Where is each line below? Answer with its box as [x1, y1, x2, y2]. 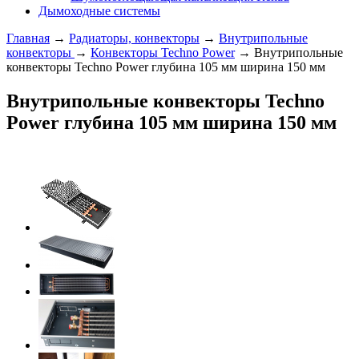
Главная [6, 31, 50, 45]
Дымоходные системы [38, 4, 160, 18]
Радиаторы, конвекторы [69, 31, 200, 45]
